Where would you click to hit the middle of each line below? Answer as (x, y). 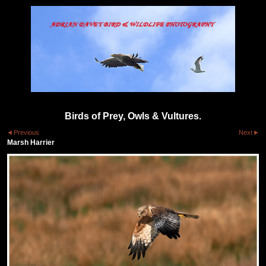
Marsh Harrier (31, 143)
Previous (27, 133)
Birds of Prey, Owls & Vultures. (133, 116)
